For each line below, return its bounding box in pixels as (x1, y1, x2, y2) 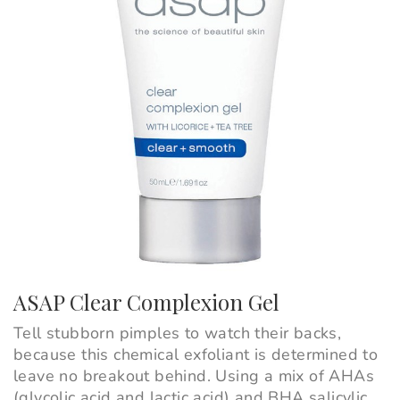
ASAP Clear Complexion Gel (13, 287, 279, 317)
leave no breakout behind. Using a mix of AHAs (13, 365, 374, 387)
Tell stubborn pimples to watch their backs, (13, 322, 342, 345)
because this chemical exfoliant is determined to (13, 344, 379, 366)
